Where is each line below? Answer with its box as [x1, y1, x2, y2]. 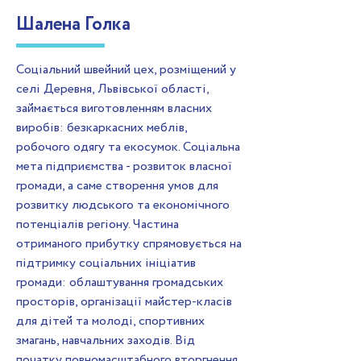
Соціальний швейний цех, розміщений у [16, 60, 236, 79]
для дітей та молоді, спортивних [16, 312, 205, 330]
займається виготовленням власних [16, 99, 212, 118]
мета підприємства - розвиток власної [16, 157, 232, 176]
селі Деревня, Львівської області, [16, 80, 209, 98]
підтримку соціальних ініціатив [16, 254, 196, 272]
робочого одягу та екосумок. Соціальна [16, 138, 240, 156]
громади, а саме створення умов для [16, 176, 218, 195]
